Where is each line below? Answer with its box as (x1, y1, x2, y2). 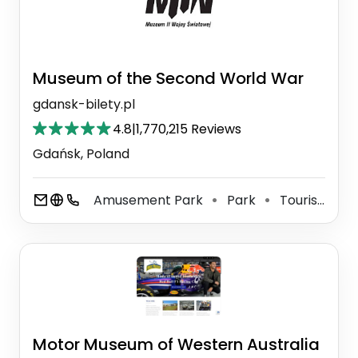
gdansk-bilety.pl (33, 95, 135, 114)
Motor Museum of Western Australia (33, 333, 320, 356)
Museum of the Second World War (33, 67, 304, 90)
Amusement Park (93, 191, 206, 210)
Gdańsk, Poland (33, 145, 129, 164)
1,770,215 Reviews (136, 120, 241, 139)
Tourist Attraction (276, 191, 317, 210)
